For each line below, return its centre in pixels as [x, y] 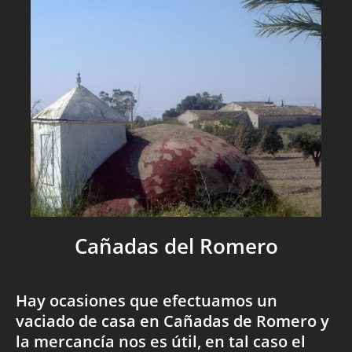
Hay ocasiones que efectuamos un [147, 301]
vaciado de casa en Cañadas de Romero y [172, 321]
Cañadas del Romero [176, 247]
